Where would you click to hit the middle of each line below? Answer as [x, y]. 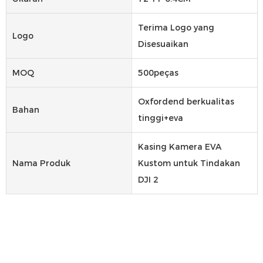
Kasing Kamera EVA [179, 147]
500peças [158, 73]
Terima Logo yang [176, 28]
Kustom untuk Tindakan [189, 163]
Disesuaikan [163, 44]
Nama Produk [41, 163]
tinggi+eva [160, 118]
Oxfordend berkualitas [186, 102]
